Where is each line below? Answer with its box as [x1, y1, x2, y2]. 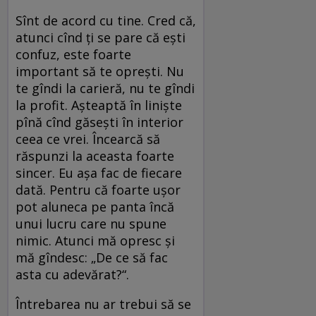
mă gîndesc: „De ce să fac [16, 248, 168, 266]
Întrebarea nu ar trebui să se [16, 295, 191, 312]
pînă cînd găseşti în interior [16, 113, 183, 130]
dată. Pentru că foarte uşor [16, 181, 181, 198]
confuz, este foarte [16, 45, 131, 63]
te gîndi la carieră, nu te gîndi [16, 79, 195, 97]
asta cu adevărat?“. [16, 265, 133, 283]
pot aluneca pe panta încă [16, 197, 174, 215]
